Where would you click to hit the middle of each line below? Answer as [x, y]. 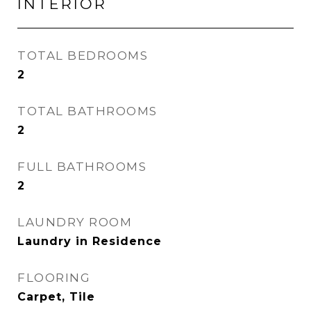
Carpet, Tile [56, 297]
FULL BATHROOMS [82, 167]
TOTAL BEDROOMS [83, 56]
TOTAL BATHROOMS [87, 111]
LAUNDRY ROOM [75, 222]
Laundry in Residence [90, 241]
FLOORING [54, 278]
